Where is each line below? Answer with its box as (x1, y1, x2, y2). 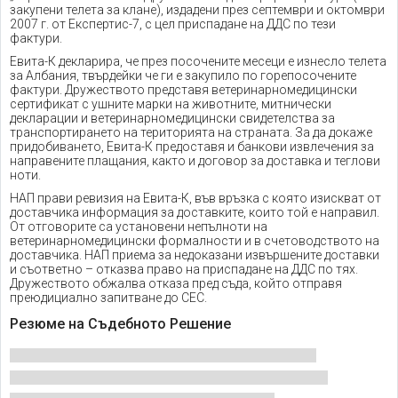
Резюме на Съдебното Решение (10, 315, 231, 332)
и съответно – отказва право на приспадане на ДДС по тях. (10, 262, 358, 276)
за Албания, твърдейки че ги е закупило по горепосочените (10, 68, 356, 83)
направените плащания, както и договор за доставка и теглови (10, 154, 380, 168)
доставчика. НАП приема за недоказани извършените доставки (10, 248, 379, 262)
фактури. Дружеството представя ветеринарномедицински (10, 83, 357, 97)
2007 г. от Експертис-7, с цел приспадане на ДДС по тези (10, 17, 336, 31)
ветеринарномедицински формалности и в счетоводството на (10, 234, 379, 248)
